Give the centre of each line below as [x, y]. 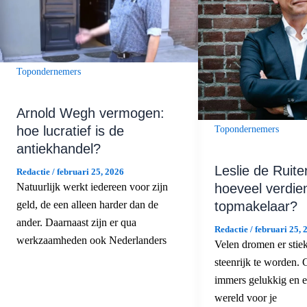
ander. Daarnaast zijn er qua [76, 223]
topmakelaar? [256, 206]
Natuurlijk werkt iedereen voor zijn [92, 187]
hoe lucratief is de [70, 131]
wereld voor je [245, 297]
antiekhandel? [59, 149]
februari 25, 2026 [90, 172]
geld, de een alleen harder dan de [87, 205]
